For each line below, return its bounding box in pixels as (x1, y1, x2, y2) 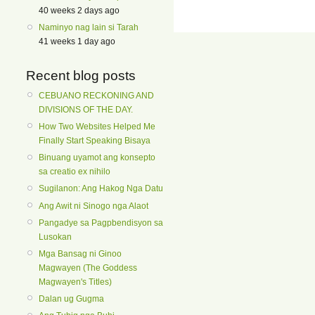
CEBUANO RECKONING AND (39, 90, 154, 101)
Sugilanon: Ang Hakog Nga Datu (39, 184, 163, 194)
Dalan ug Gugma (39, 294, 104, 304)
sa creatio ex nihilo (39, 167, 110, 177)
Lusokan (39, 231, 72, 242)
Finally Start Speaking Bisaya (39, 135, 150, 146)
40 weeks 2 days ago (39, 6, 120, 16)
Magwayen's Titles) (39, 276, 112, 287)
